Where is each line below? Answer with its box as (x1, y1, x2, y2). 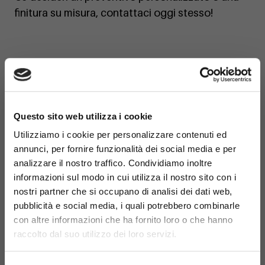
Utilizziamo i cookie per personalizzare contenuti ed (14, 130, 227, 140)
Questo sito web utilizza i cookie (14, 111, 153, 121)
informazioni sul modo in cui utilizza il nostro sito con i (14, 172, 236, 183)
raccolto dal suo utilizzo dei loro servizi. (14, 229, 177, 240)
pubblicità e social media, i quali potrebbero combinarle (14, 201, 240, 211)
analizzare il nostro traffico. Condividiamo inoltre (14, 158, 212, 169)
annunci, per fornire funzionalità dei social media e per (14, 144, 236, 154)
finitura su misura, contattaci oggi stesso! (15, 7, 213, 20)
